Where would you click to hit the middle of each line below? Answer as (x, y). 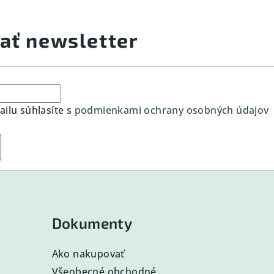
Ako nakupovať (88, 254)
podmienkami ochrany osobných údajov (172, 110)
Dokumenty (92, 223)
